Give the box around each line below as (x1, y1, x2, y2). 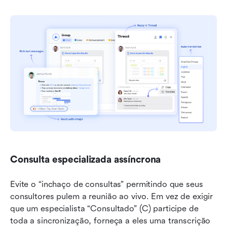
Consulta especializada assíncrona (10, 154, 161, 166)
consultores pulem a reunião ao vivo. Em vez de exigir (10, 192, 213, 202)
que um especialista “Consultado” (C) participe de (10, 204, 199, 214)
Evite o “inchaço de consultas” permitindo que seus (10, 179, 203, 190)
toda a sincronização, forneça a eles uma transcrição (10, 216, 211, 226)
